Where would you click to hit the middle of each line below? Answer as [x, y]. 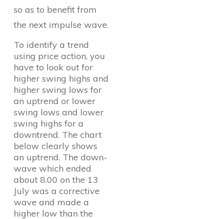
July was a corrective [57, 191]
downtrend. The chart [58, 135]
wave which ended [53, 168]
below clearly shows [55, 146]
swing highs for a [49, 123]
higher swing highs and [61, 78]
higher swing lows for [58, 90]
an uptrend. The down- [60, 157]
